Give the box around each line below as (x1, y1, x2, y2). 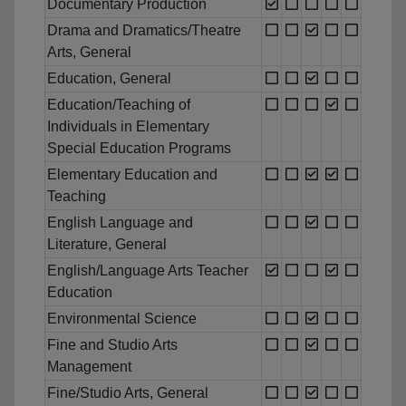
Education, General (47, 71, 171, 87)
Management (47, 359, 131, 375)
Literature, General (47, 237, 167, 253)
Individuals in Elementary (47, 119, 209, 135)
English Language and (47, 215, 193, 231)
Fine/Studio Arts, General (47, 385, 208, 401)
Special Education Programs (47, 140, 231, 157)
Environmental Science (47, 311, 197, 327)
